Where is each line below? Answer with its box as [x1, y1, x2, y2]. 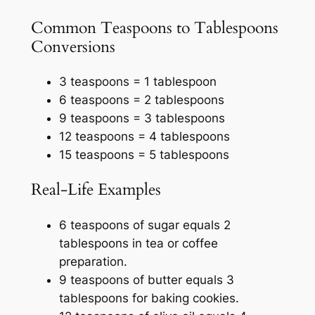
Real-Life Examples [30, 179, 161, 201]
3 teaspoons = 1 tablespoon [58, 75, 217, 89]
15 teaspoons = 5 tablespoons [58, 148, 229, 162]
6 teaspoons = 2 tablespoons [58, 93, 224, 108]
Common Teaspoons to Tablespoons [30, 17, 278, 39]
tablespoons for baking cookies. [58, 290, 239, 305]
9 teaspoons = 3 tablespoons [58, 111, 225, 126]
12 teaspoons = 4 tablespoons [58, 129, 230, 144]
